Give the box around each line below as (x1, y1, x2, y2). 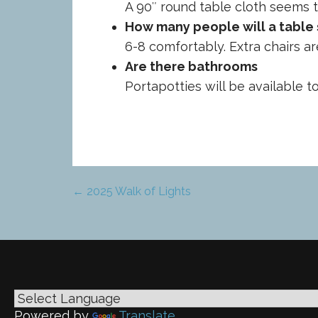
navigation (57, 220, 179, 251)
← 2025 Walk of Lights (72, 184, 191, 198)
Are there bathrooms (124, 58, 258, 74)
